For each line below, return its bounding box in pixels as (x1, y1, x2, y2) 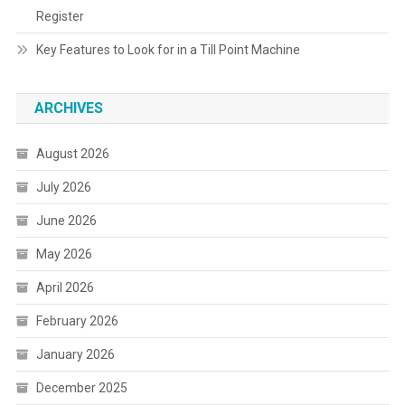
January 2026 (35, 346, 115, 362)
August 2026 (35, 146, 109, 161)
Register (35, 8, 84, 24)
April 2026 (35, 279, 94, 295)
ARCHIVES (33, 99, 103, 117)
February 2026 (35, 313, 118, 328)
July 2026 (35, 179, 91, 194)
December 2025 (35, 380, 127, 395)
